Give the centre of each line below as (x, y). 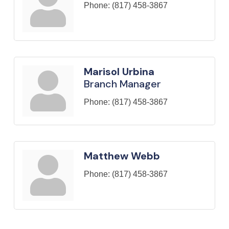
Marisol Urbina (119, 71)
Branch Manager (122, 84)
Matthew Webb (122, 156)
